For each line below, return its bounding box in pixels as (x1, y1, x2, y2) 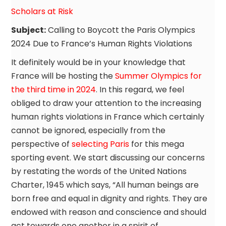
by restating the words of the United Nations (11, 165, 187, 177)
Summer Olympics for (115, 70, 202, 82)
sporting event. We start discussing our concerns (11, 151, 205, 163)
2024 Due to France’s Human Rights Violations (11, 37, 193, 49)
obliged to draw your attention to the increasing (11, 97, 202, 109)
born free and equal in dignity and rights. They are (11, 192, 208, 204)
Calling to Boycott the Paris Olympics (46, 24, 196, 36)
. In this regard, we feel (96, 83, 185, 95)
